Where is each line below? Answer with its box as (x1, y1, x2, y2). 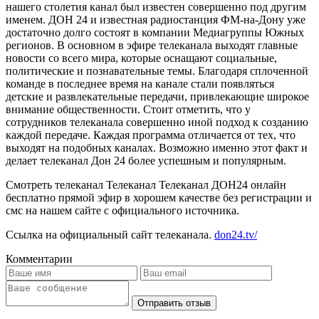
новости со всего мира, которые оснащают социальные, (6, 51, 277, 64)
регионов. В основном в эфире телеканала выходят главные (6, 38, 298, 51)
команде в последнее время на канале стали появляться (6, 77, 274, 90)
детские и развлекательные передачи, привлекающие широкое (6, 90, 309, 103)
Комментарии (6, 252, 73, 265)
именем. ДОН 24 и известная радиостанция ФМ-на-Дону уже (6, 13, 305, 26)
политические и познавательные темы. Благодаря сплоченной (6, 64, 308, 77)
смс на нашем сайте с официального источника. (6, 204, 239, 216)
